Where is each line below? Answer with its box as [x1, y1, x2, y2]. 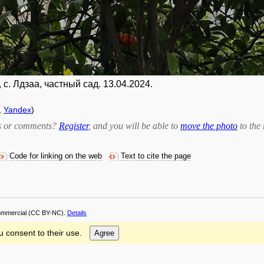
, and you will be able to [88, 121, 180, 131]
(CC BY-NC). [27, 209, 67, 216]
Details [67, 209, 87, 216]
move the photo [180, 121, 237, 131]
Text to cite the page [121, 152, 191, 160]
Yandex [4, 105, 31, 114]
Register [59, 121, 88, 131]
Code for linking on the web [9, 152, 102, 160]
